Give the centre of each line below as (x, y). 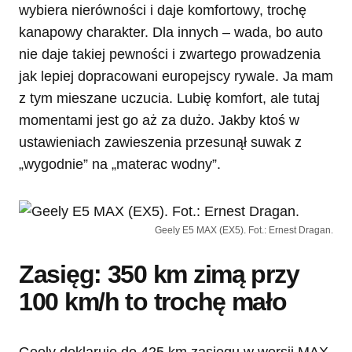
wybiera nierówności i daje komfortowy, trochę (163, 11)
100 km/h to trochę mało (153, 302)
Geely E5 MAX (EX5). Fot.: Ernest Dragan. (244, 231)
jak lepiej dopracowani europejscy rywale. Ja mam (176, 77)
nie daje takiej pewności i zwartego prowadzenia (170, 55)
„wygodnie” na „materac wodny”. (120, 165)
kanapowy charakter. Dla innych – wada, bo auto (171, 33)
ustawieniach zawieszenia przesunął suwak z (160, 143)
